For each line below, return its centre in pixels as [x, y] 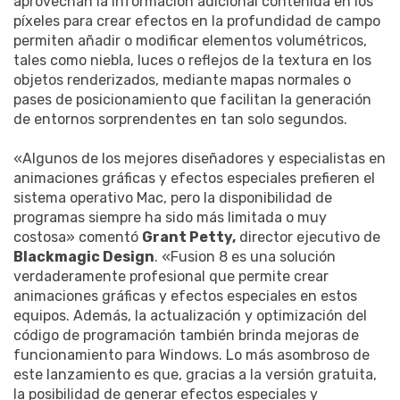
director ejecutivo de [308, 237]
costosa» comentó [78, 237]
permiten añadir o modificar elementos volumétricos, [190, 40]
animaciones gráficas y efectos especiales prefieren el [194, 178]
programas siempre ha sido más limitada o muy [170, 217]
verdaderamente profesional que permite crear [171, 276]
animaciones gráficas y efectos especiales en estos [185, 296]
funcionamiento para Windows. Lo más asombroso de [192, 354]
